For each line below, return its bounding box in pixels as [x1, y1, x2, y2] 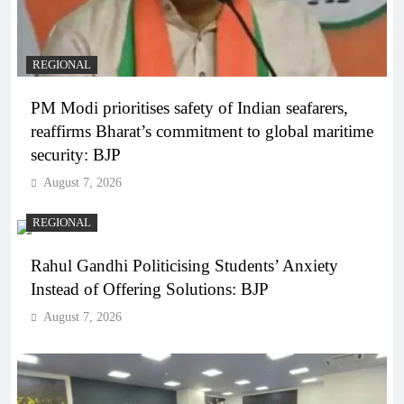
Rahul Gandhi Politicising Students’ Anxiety [31, 256, 338, 276]
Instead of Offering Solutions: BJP [31, 280, 269, 299]
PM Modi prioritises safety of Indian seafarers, [31, 98, 348, 118]
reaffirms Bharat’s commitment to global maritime [31, 122, 373, 142]
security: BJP [31, 145, 121, 165]
